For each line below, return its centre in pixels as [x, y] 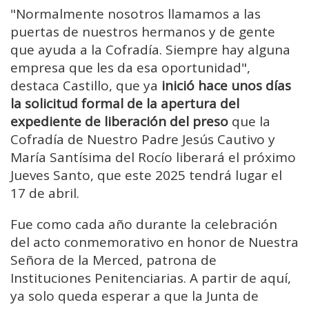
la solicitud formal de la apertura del [125, 104]
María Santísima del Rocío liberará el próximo [153, 158]
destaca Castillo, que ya [86, 86]
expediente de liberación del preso [119, 122]
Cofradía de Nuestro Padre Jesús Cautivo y [143, 140]
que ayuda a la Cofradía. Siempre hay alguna [150, 50]
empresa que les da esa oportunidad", [130, 68]
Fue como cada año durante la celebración [144, 225]
